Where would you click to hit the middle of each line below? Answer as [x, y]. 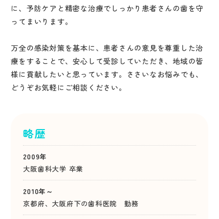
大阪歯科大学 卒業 [53, 168]
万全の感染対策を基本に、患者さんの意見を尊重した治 [107, 47]
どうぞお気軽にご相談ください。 [69, 87]
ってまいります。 [42, 21]
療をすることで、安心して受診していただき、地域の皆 [107, 61]
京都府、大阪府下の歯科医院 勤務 [81, 203]
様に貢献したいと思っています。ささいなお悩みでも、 [107, 74]
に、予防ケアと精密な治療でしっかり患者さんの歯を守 [107, 8]
